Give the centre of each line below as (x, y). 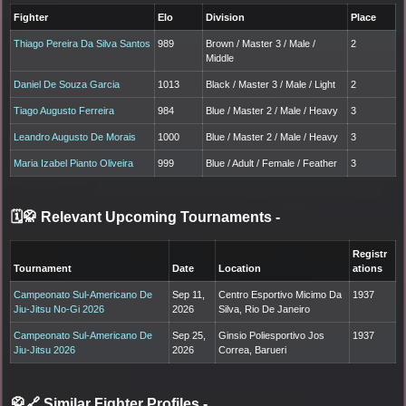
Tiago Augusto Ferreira (64, 110)
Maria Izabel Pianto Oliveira (74, 163)
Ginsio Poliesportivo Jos (272, 335)
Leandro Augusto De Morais (75, 136)
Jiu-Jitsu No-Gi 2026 (59, 309)
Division (226, 17)
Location (240, 268)
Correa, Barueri (253, 349)
